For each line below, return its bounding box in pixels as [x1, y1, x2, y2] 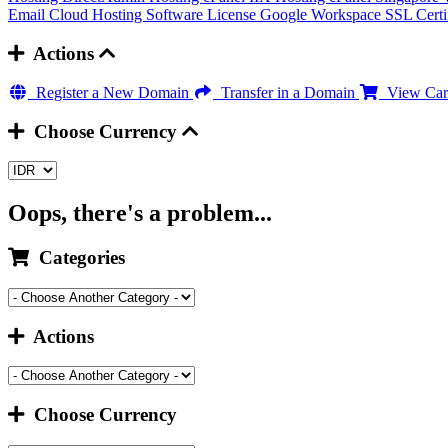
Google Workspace [260, 6, 385, 24]
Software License [146, 6, 260, 24]
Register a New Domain [28, 83, 193, 101]
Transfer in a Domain [213, 83, 359, 101]
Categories [29, 247, 125, 269]
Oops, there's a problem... [8, 200, 272, 227]
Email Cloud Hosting [8, 6, 146, 24]
